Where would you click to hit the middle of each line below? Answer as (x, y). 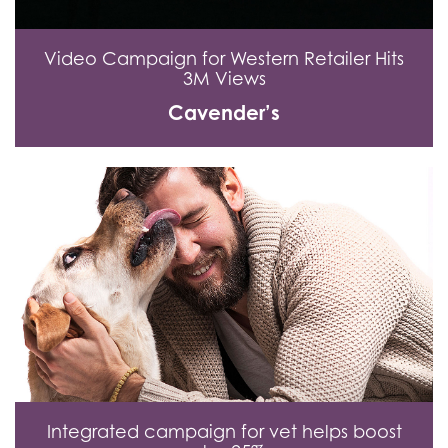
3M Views (224, 78)
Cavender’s (224, 112)
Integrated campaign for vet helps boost (224, 431)
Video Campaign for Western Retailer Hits (224, 58)
